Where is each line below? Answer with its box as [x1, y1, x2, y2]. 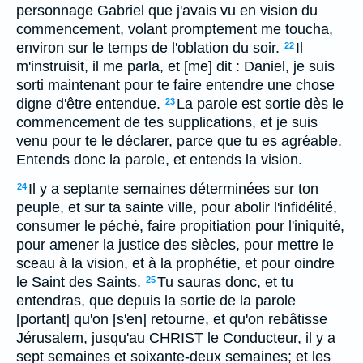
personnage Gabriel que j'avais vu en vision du [16, 2, 318, 19]
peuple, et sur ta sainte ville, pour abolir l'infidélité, [16, 199, 337, 216]
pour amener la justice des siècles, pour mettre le [16, 237, 334, 253]
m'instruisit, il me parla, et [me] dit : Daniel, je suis [16, 58, 335, 75]
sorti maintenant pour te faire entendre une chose [16, 77, 335, 93]
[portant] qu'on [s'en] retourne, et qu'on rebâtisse [16, 311, 327, 327]
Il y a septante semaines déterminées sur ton [28, 181, 318, 197]
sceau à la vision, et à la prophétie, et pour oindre [16, 255, 335, 271]
